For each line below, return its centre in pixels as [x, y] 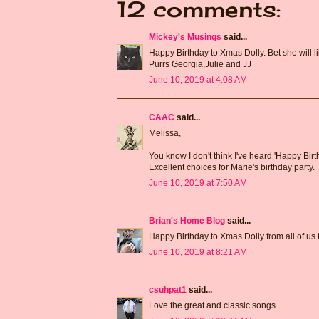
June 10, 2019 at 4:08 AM [198, 79]
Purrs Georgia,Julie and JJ [200, 64]
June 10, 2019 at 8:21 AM [198, 252]
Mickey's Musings [185, 37]
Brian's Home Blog [187, 220]
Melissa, [165, 133]
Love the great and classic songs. [213, 305]
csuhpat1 [168, 289]
